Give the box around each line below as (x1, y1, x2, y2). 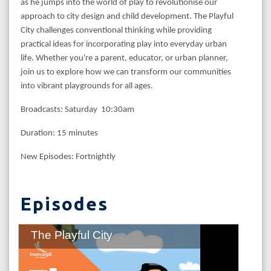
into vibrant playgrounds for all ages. (21, 81, 153, 91)
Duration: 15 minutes (21, 128, 98, 138)
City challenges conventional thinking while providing (21, 25, 212, 35)
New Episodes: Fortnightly (21, 152, 116, 162)
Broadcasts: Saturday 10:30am (21, 105, 134, 114)
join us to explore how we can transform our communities (21, 67, 231, 77)
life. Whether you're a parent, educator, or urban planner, (21, 53, 228, 63)
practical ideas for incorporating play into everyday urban (21, 39, 227, 49)
